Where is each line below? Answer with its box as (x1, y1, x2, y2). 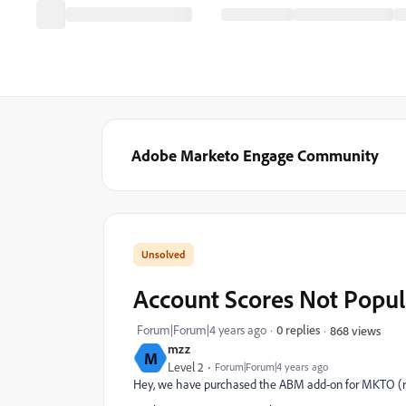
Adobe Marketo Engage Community (131, 145, 379, 165)
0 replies (276, 322, 320, 337)
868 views (330, 322, 381, 338)
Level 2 (168, 359, 204, 375)
